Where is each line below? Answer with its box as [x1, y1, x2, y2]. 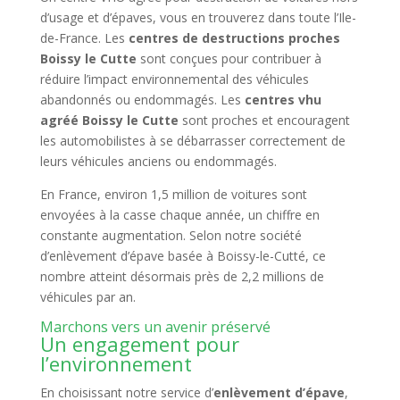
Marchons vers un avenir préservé [39, 317, 271, 337]
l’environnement [39, 350, 192, 377]
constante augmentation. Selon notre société [39, 227, 302, 244]
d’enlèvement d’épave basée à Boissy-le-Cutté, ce [39, 247, 326, 264]
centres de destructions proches [128, 29, 340, 46]
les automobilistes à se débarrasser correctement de [39, 132, 346, 149]
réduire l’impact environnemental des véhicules [39, 71, 309, 87]
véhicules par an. [39, 288, 136, 305]
